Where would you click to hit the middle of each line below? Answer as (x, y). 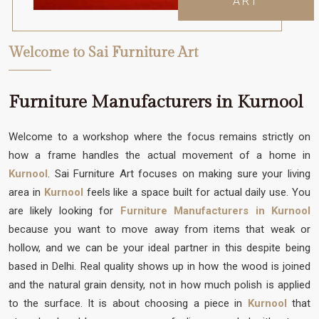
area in (26, 192)
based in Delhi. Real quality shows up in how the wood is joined (159, 266)
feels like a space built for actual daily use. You (197, 192)
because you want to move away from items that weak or (159, 229)
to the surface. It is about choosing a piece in (128, 303)
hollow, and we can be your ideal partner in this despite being (159, 247)
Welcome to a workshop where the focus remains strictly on (159, 136)
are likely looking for (61, 210)
